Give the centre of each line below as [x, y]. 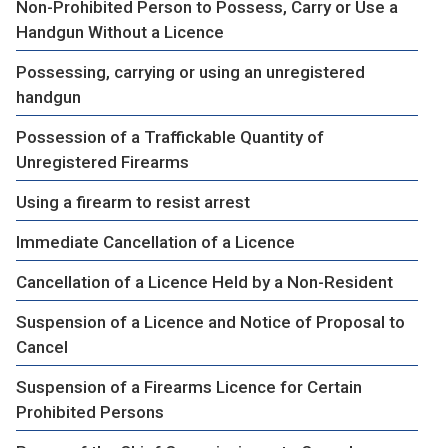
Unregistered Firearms [102, 161]
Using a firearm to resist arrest [133, 201]
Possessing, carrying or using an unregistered [190, 71]
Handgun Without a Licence [120, 31]
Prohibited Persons [90, 411]
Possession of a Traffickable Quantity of [170, 136]
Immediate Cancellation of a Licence [155, 241]
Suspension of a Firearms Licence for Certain [189, 386]
